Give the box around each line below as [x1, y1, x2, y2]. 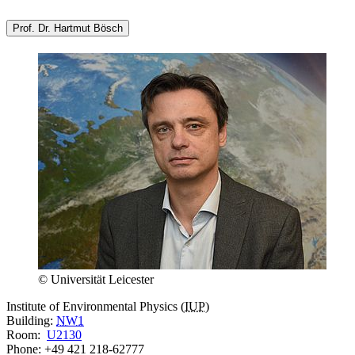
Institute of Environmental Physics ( [6, 300, 185, 314]
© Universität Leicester [38, 273, 154, 287]
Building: [6, 314, 56, 328]
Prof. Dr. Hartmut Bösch [13, 21, 123, 34]
